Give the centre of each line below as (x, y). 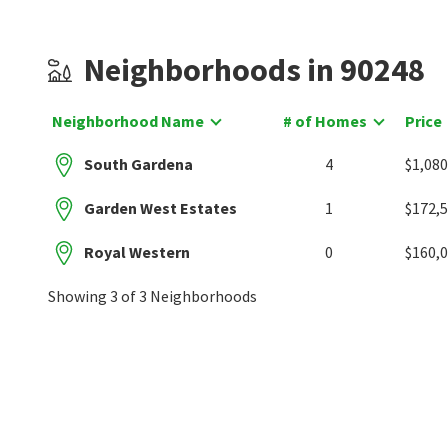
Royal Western (137, 252)
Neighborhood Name (128, 121)
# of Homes (324, 121)
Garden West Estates (160, 208)
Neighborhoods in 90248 (254, 70)
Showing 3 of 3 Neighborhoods (152, 296)
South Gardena (138, 164)
